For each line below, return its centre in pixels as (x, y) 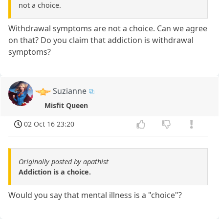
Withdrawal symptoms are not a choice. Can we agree (108, 29)
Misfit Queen (66, 106)
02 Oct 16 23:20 (49, 124)
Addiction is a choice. (55, 172)
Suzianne (70, 91)
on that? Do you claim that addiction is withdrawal (101, 40)
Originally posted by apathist (64, 161)
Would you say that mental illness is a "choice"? (95, 195)
